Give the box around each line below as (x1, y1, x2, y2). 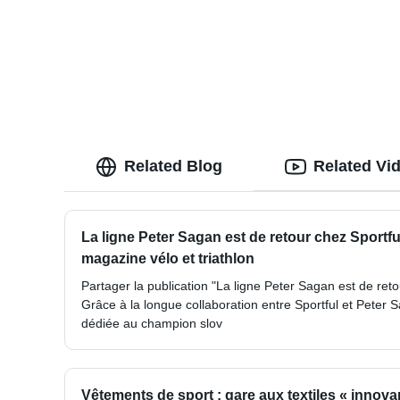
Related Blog (124, 157, 222, 176)
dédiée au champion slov (81, 316, 222, 331)
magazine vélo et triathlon (81, 251, 254, 267)
